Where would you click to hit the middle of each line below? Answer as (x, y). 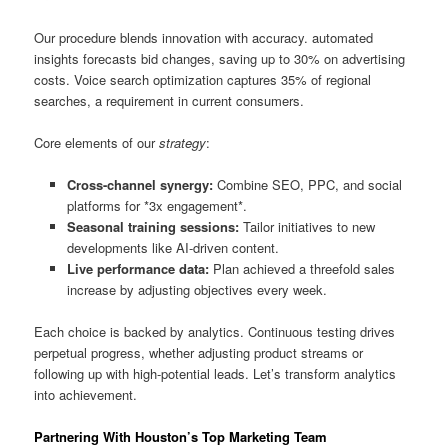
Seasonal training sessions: (152, 226)
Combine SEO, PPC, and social (307, 184)
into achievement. (86, 394)
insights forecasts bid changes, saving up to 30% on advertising (220, 58)
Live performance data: (137, 268)
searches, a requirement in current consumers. (169, 100)
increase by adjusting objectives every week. (196, 289)
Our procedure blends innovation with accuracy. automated (204, 37)
